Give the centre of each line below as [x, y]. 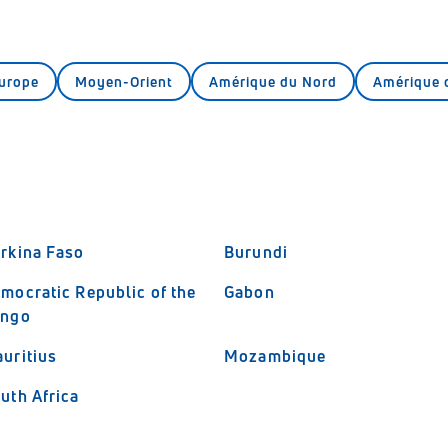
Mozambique [275, 356]
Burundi [256, 252]
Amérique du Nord [273, 81]
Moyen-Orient [124, 81]
